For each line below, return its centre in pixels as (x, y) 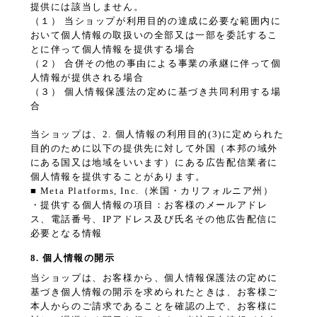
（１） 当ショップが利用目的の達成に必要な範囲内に (156, 21)
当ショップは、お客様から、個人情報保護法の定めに (154, 278)
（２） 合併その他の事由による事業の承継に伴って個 (156, 64)
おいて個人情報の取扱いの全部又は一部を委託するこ (154, 35)
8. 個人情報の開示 (73, 258)
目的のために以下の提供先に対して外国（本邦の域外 (154, 149)
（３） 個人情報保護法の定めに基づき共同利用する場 (156, 92)
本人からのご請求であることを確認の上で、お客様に (154, 306)
